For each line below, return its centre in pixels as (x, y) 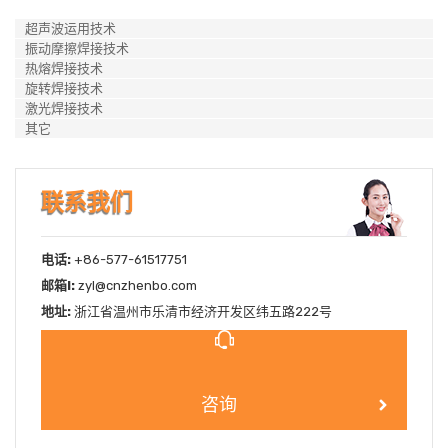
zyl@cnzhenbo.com (137, 285)
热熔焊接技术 (64, 68)
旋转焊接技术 (64, 88)
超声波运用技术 (70, 28)
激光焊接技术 (64, 108)
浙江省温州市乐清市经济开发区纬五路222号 (201, 311)
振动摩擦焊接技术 (77, 48)
